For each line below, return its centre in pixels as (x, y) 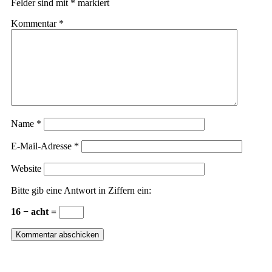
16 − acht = (35, 211)
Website (26, 168)
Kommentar (35, 23)
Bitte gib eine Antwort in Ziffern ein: (81, 190)
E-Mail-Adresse (42, 146)
